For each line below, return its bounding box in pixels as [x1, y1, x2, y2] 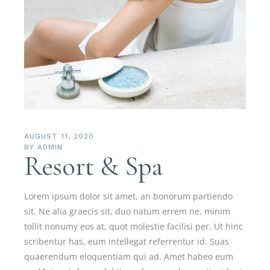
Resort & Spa [24, 149, 163, 183]
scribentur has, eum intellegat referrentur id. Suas [24, 236, 230, 248]
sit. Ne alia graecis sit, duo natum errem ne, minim [24, 206, 231, 218]
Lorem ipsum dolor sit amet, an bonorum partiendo [24, 190, 233, 202]
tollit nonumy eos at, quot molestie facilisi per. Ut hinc [24, 221, 243, 233]
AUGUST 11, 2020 [24, 132, 94, 141]
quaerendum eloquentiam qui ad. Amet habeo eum [24, 251, 234, 263]
